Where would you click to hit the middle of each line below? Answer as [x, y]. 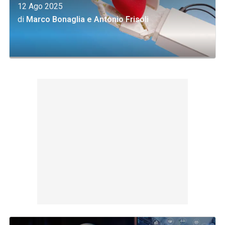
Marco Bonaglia [56, 19]
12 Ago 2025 [40, 6]
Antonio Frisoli [122, 19]
